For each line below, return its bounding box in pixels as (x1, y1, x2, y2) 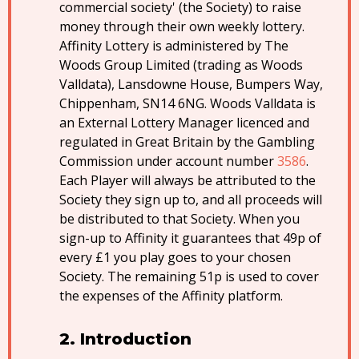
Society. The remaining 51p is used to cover (59, 268, 319, 285)
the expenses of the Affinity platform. (59, 287, 283, 305)
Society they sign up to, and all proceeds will (59, 191, 322, 208)
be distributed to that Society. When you (59, 210, 300, 228)
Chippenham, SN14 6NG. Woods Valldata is (59, 95, 316, 112)
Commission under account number (59, 152, 277, 170)
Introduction (80, 329, 192, 349)
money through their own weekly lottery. (59, 18, 305, 35)
